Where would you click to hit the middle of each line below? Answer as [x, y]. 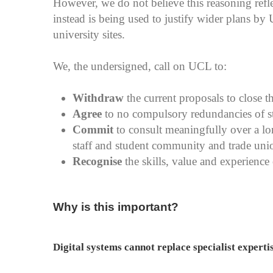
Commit [94, 129]
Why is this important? [116, 207]
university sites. [89, 34]
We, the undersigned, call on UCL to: [140, 66]
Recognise [99, 161]
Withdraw [100, 98]
